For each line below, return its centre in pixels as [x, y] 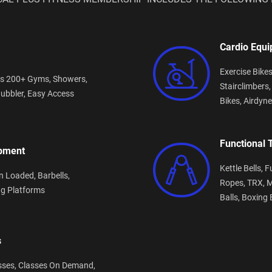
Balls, [231, 197]
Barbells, [54, 175]
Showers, [70, 79]
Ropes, [233, 182]
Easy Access [51, 93]
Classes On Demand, [57, 265]
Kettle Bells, [242, 168]
